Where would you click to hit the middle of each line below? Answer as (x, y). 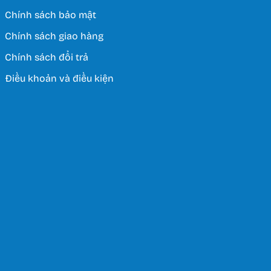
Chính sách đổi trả (47, 57)
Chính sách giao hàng (54, 36)
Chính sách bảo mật (51, 15)
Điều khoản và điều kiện (59, 79)
